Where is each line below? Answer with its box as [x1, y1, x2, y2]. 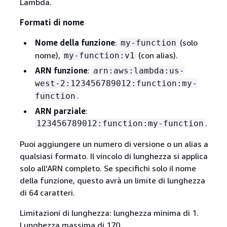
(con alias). [136, 50, 178, 61]
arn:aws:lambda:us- [93, 66, 184, 76]
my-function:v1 [63, 51, 135, 61]
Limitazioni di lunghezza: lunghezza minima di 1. [19, 208, 199, 218]
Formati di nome [19, 17, 84, 28]
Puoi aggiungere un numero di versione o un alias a [19, 139, 208, 149]
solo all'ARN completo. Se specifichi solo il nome [19, 163, 196, 174]
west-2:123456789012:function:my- [34, 79, 197, 89]
